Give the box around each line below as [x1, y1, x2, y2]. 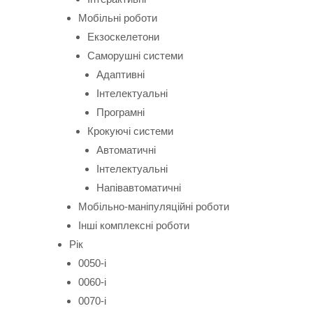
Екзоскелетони [87, 31, 159, 43]
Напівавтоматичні [96, 182, 181, 194]
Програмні [96, 106, 145, 118]
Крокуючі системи [87, 125, 173, 137]
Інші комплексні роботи [78, 219, 189, 231]
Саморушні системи [87, 50, 183, 61]
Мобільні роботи [78, 12, 157, 24]
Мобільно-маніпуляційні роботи [78, 201, 229, 212]
